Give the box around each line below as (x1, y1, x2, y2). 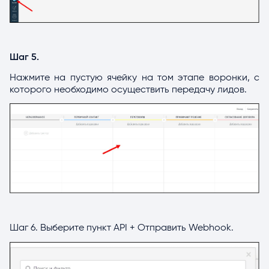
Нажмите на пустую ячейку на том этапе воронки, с (10, 72, 259, 82)
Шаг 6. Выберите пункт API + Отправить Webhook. (10, 223, 234, 233)
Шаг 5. (10, 52, 39, 62)
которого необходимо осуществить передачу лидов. (10, 84, 247, 94)
